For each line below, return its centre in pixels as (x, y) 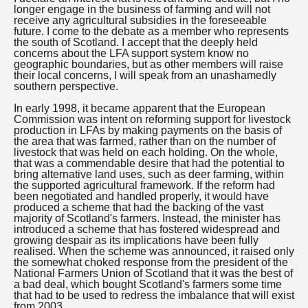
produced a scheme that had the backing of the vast (139, 207)
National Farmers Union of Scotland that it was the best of (153, 273)
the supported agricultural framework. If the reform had (144, 185)
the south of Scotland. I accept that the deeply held (136, 42)
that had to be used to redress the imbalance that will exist (154, 295)
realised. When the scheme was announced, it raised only (154, 251)
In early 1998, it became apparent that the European (140, 108)
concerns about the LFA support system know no (131, 53)
